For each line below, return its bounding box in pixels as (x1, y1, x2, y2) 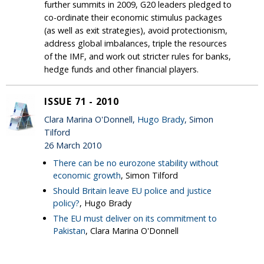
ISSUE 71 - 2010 (44, 94, 119, 108)
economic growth (53, 169, 121, 181)
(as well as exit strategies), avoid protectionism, (44, 24, 227, 36)
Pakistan (53, 225, 85, 236)
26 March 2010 (44, 140, 101, 151)
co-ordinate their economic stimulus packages (44, 11, 222, 23)
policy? (53, 197, 80, 209)
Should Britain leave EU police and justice (53, 184, 212, 196)
